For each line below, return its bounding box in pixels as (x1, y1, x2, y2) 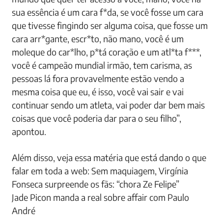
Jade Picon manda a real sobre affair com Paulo (12, 191, 189, 203)
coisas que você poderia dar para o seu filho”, (12, 112, 181, 124)
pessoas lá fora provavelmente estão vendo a (12, 72, 184, 84)
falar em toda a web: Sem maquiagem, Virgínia (12, 165, 188, 176)
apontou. (12, 125, 46, 137)
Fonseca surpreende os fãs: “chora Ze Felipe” (12, 178, 179, 190)
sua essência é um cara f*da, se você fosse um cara (12, 6, 203, 18)
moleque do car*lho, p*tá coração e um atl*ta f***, (12, 46, 201, 57)
